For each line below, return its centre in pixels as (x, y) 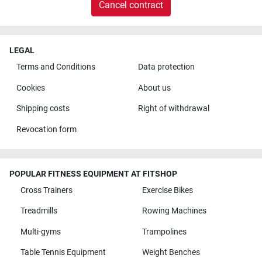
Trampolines (164, 232)
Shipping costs (43, 109)
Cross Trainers (46, 190)
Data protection (166, 67)
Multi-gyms (40, 232)
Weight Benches (171, 253)
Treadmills (39, 211)
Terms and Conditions (56, 67)
